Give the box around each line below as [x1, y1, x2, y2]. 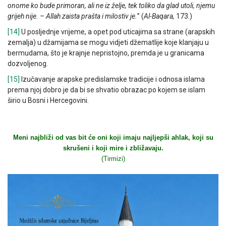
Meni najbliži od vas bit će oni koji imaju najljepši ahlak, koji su [13, 134, 213, 142]
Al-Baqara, [144, 12, 176, 21]
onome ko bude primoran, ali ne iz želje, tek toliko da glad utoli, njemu [8, 2, 215, 10]
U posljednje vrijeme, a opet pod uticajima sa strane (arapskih [20, 28, 215, 36]
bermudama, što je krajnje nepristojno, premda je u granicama [8, 49, 204, 58]
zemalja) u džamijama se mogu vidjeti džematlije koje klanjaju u [8, 38, 209, 47]
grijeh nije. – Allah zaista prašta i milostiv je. [8, 12, 137, 21]
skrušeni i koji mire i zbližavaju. [63, 144, 163, 152]
